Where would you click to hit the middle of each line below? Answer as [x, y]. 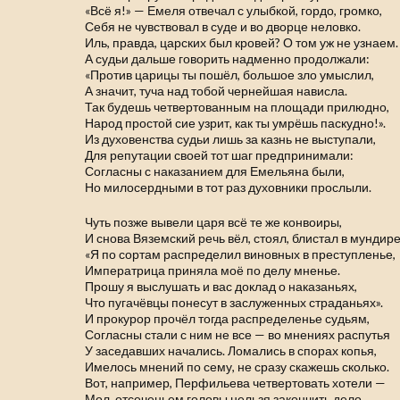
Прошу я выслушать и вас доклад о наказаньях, [221, 286]
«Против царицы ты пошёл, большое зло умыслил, [230, 75]
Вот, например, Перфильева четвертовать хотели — [236, 383]
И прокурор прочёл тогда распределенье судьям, [228, 318]
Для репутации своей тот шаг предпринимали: [220, 155]
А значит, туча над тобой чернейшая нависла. [217, 91]
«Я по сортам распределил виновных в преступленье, [241, 254]
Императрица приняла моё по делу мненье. [213, 270]
